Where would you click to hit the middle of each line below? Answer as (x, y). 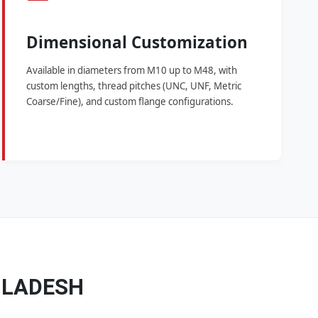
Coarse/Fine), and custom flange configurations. (130, 102)
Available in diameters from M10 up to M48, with (131, 71)
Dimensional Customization (137, 43)
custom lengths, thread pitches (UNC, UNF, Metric (133, 86)
